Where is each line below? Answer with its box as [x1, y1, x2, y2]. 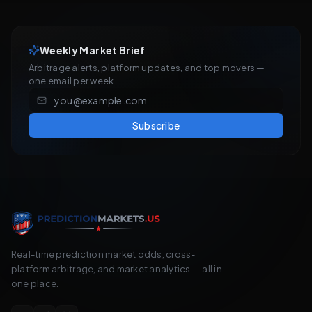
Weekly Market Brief [40, 44, 146, 56]
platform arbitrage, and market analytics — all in [11, 263, 222, 274]
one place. [11, 278, 59, 289]
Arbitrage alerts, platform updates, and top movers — [29, 62, 265, 73]
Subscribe [132, 119, 180, 132]
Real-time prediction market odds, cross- [11, 249, 196, 260]
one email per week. [29, 75, 116, 86]
